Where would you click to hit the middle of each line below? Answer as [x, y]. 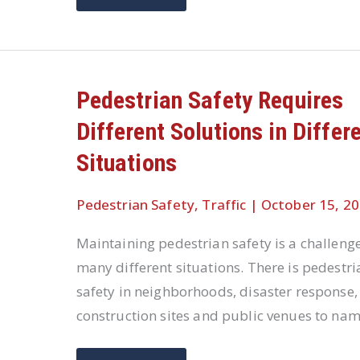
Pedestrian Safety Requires [210, 100]
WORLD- [119, 43]
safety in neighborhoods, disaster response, [217, 291]
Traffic [224, 205]
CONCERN [125, 69]
